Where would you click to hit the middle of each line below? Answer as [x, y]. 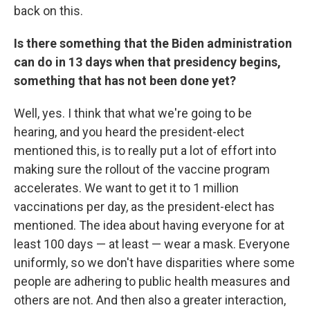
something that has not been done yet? [125, 81]
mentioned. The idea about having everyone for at [149, 225]
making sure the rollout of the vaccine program [142, 169]
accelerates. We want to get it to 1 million [126, 188]
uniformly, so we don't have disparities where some [154, 263]
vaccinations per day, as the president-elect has [144, 207]
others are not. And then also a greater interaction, [150, 300]
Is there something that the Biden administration [153, 43]
